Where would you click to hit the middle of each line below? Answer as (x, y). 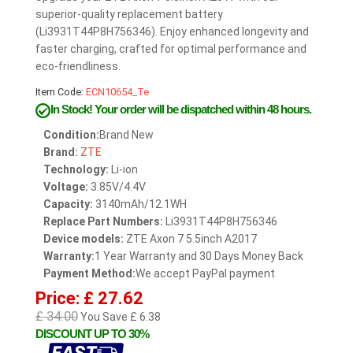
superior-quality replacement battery (129, 15)
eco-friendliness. (78, 67)
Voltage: (66, 187)
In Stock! (72, 110)
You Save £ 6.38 (119, 317)
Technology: (76, 170)
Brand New (126, 135)
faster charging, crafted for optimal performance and (171, 49)
